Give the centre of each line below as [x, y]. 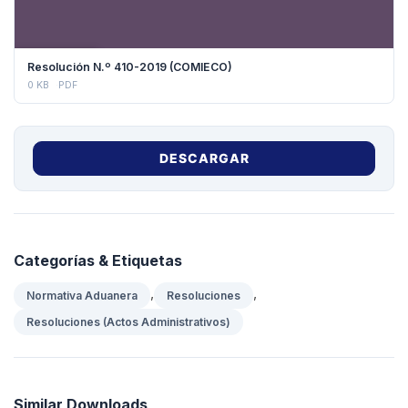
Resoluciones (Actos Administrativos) [128, 321]
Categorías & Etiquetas [98, 260]
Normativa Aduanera [82, 295]
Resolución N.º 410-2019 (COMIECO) [130, 66]
